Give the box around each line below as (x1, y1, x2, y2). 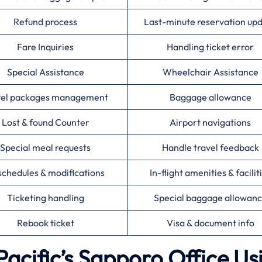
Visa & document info (166, 217, 254, 229)
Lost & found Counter (1, 116, 89, 128)
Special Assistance (6, 66, 84, 78)
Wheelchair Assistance (162, 66, 258, 78)
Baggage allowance (169, 91, 251, 103)
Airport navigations (170, 116, 251, 128)
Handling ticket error (167, 41, 254, 53)
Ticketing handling (6, 192, 84, 204)
